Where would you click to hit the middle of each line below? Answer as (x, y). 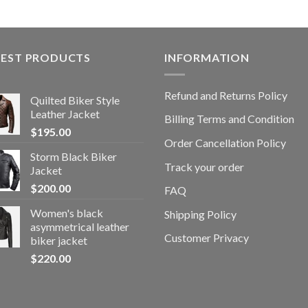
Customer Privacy (207, 238)
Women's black (67, 212)
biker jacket (59, 240)
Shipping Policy (200, 214)
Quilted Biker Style (75, 100)
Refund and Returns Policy (226, 95)
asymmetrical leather (80, 226)
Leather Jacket (65, 113)
